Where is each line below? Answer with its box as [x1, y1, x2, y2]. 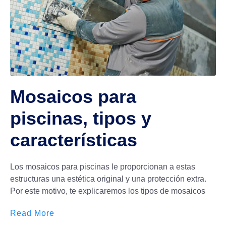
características [10, 129, 137, 150]
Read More [10, 208, 54, 217]
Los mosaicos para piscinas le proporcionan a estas [10, 162, 195, 171]
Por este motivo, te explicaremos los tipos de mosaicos [10, 186, 205, 195]
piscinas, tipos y [10, 107, 151, 129]
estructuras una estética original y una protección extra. [10, 174, 206, 183]
